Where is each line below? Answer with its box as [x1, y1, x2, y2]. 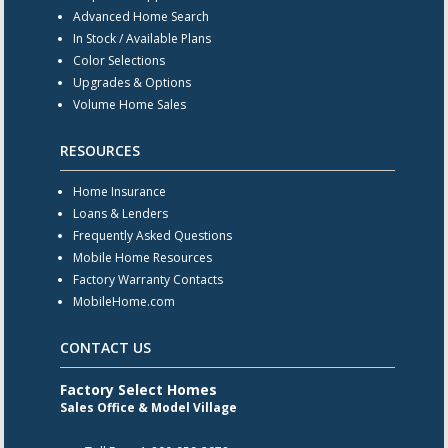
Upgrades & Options [72, 73, 191, 91]
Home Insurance [72, 182, 166, 200]
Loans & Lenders [72, 204, 168, 222]
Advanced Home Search [72, 7, 209, 25]
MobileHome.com [72, 292, 175, 310]
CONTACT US [59, 337, 151, 357]
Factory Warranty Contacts [72, 270, 223, 288]
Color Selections [72, 51, 165, 69]
